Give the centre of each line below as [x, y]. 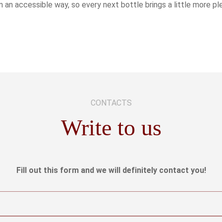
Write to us [111, 128]
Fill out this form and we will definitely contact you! [111, 170]
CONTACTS [111, 103]
